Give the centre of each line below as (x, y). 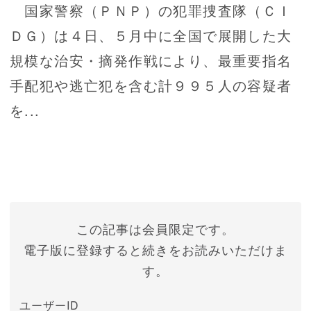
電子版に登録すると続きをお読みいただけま (155, 250)
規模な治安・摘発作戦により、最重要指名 (151, 60)
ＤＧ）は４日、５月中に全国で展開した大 (151, 35)
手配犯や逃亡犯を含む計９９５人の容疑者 (151, 85)
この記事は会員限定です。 (155, 229)
